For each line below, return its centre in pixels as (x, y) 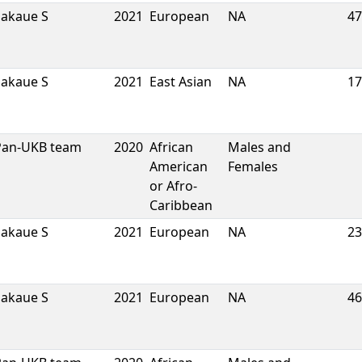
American (179, 166)
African (171, 147)
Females (253, 166)
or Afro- (173, 186)
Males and (259, 147)
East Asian (181, 82)
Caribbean (181, 205)
